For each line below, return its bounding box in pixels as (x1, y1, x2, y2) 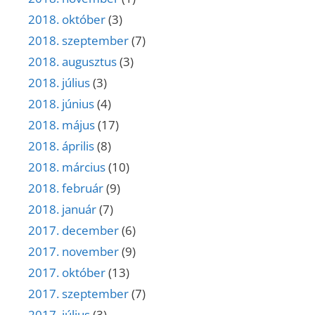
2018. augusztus (28, 53, 117, 70)
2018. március (28, 159, 105, 176)
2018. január (28, 201, 96, 218)
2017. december (28, 222, 119, 239)
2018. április (28, 138, 94, 155)
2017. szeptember (28, 285, 129, 302)
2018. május (28, 117, 95, 134)
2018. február (28, 180, 103, 197)
